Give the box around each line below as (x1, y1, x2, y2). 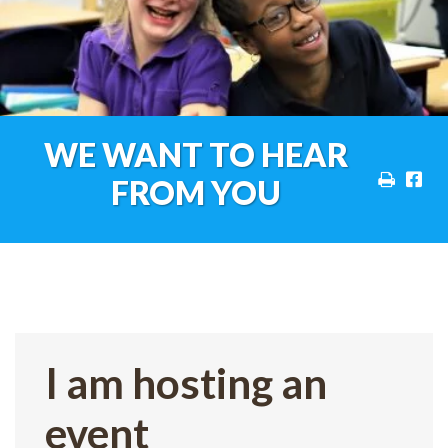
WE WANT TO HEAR (44, 135, 349, 175)
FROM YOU (111, 173, 282, 213)
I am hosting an (45, 358, 327, 409)
